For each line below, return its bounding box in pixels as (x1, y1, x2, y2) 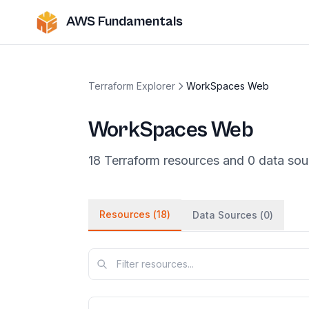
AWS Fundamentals (66, 14, 183, 30)
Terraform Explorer (88, 80, 175, 92)
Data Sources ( (192, 209, 263, 221)
